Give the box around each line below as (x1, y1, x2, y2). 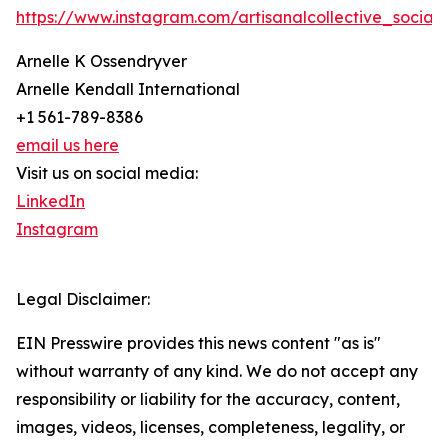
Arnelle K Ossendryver (16, 51, 187, 72)
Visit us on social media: (16, 163, 198, 184)
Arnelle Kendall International (16, 79, 240, 100)
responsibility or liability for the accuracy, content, (16, 389, 400, 410)
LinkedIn (16, 191, 85, 212)
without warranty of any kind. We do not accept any (16, 361, 418, 382)
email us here (16, 135, 119, 156)
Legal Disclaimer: (16, 289, 150, 310)
